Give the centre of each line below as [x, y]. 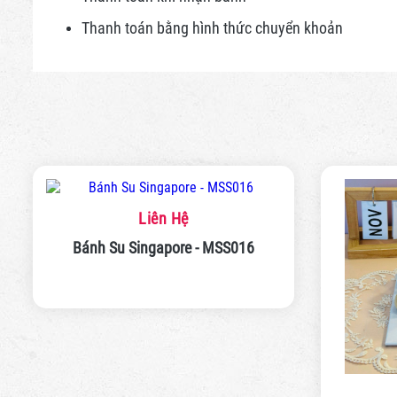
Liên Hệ [163, 218]
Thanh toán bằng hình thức [168, 27]
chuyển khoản [299, 27]
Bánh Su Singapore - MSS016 [163, 247]
